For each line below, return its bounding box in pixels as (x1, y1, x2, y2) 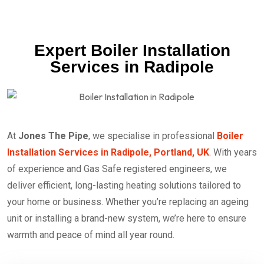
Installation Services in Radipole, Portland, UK (7, 146, 209, 158)
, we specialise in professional (88, 130, 217, 141)
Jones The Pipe (18, 130, 88, 141)
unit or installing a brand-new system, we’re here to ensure (7, 212, 246, 224)
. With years (209, 146, 257, 158)
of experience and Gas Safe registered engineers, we (7, 163, 227, 174)
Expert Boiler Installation (34, 41, 230, 60)
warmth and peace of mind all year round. (7, 229, 174, 240)
